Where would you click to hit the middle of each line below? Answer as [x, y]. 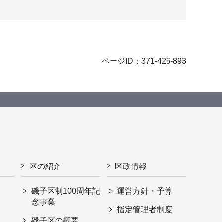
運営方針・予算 [145, 191]
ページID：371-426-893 [144, 61]
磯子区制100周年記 [66, 191]
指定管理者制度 [145, 210]
